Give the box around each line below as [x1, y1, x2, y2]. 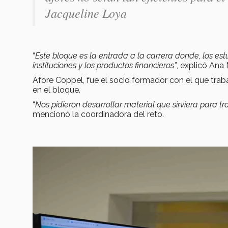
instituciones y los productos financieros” [33, 60, 177, 70]
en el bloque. [33, 84, 80, 95]
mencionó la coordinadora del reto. [33, 109, 164, 119]
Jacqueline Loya [45, 4, 127, 21]
